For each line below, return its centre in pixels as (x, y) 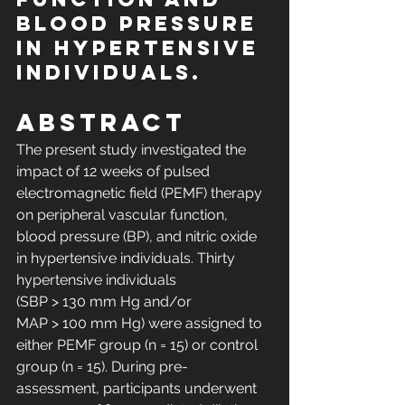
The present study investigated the (133, 150)
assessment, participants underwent (138, 389)
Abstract (101, 122)
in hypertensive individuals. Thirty (127, 259)
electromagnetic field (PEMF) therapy (141, 193)
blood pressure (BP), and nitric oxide (138, 237)
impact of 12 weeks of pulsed (115, 172)
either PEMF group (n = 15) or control (139, 345)
